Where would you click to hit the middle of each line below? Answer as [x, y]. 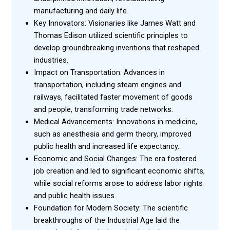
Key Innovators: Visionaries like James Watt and [114, 23]
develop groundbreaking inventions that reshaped [116, 47]
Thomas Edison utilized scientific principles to [111, 35]
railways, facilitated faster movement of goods [113, 97]
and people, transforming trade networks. [103, 109]
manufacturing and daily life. [81, 11]
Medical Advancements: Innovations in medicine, [115, 121]
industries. [51, 60]
